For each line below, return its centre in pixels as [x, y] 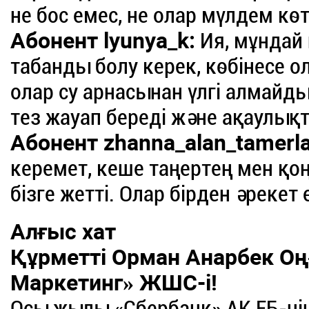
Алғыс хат [63, 232]
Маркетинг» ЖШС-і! [114, 283]
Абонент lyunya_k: [103, 41]
